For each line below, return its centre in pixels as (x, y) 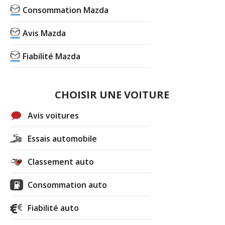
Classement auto (61, 161)
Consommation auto (68, 185)
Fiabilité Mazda (52, 56)
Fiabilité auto (53, 208)
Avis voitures (53, 115)
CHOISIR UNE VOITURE (112, 94)
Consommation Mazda (66, 10)
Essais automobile (63, 138)
